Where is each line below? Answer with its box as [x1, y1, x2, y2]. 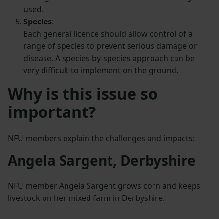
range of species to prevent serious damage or [23, 41, 197, 52]
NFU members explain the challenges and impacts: [8, 133, 195, 144]
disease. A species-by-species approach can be [23, 53, 195, 64]
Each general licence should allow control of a [23, 28, 193, 40]
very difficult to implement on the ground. [23, 65, 178, 76]
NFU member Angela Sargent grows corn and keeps [8, 180, 200, 192]
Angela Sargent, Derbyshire [8, 151, 196, 170]
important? [8, 101, 96, 123]
